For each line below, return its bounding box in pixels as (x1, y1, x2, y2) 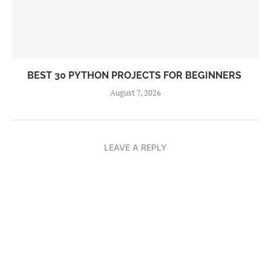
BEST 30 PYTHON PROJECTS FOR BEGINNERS (27, 70, 244, 81)
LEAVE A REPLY (104, 142, 167, 152)
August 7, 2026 (110, 87, 161, 98)
